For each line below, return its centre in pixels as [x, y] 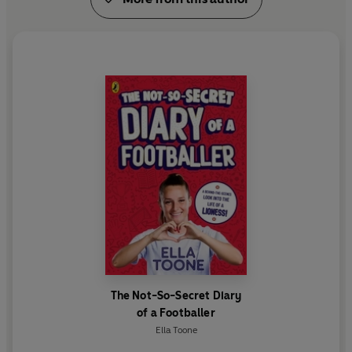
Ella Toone [176, 330]
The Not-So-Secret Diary [176, 295]
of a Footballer [176, 313]
